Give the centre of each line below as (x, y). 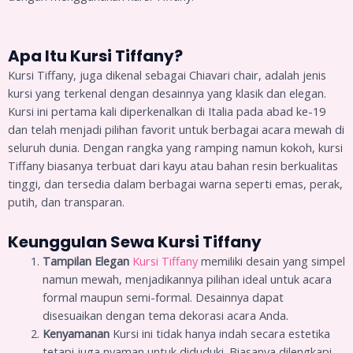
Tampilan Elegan (85, 260)
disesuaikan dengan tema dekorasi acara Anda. (165, 315)
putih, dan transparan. (66, 202)
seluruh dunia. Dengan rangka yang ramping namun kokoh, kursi (175, 148)
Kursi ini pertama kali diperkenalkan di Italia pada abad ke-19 (167, 111)
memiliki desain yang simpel (271, 260)
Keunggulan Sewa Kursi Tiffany (135, 242)
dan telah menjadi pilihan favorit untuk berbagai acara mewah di (176, 130)
